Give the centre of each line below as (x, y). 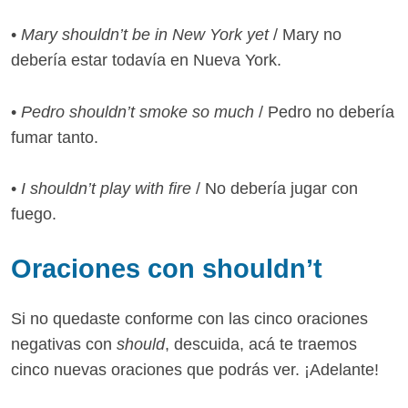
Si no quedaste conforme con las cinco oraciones (189, 319)
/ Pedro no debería (326, 112)
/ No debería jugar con (275, 189)
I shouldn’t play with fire (106, 189)
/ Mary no (305, 34)
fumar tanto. (55, 137)
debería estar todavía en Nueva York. (146, 60)
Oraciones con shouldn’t (167, 269)
